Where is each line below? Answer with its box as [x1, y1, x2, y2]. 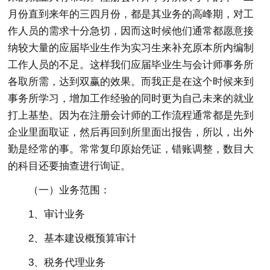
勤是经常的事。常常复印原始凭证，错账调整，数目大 [8, 143, 254, 155]
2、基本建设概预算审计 [28, 233, 137, 245]
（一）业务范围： [28, 184, 111, 196]
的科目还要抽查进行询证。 [8, 160, 131, 172]
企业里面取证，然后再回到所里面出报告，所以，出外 [8, 127, 254, 139]
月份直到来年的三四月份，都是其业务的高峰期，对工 [8, 8, 254, 20]
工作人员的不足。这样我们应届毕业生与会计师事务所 [8, 59, 254, 71]
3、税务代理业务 [28, 257, 106, 269]
